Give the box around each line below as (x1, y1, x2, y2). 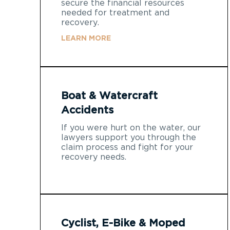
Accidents (61, 105, 113, 116)
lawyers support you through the (61, 133, 196, 142)
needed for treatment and (61, 8, 169, 17)
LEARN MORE (61, 34, 111, 42)
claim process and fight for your (61, 143, 193, 151)
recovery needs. (61, 152, 126, 161)
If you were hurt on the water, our (61, 123, 201, 132)
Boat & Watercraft (61, 90, 158, 101)
